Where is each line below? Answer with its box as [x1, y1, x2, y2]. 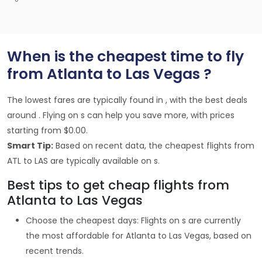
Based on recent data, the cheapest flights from [53, 139, 254, 151]
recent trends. [26, 244, 84, 257]
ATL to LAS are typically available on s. [7, 154, 160, 167]
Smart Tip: [7, 139, 53, 151]
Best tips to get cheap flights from [7, 175, 229, 194]
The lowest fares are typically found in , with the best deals [7, 94, 247, 106]
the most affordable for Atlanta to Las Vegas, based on [26, 229, 251, 242]
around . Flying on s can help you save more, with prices [7, 109, 235, 121]
